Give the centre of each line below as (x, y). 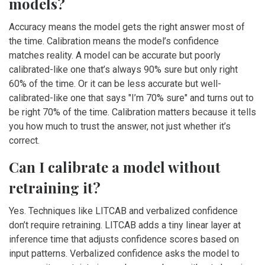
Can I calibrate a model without (115, 167)
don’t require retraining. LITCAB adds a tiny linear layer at (125, 225)
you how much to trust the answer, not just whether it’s (120, 127)
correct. (24, 141)
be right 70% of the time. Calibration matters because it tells (132, 112)
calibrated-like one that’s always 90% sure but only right (123, 70)
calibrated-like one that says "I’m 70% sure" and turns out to (131, 98)
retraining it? (55, 188)
